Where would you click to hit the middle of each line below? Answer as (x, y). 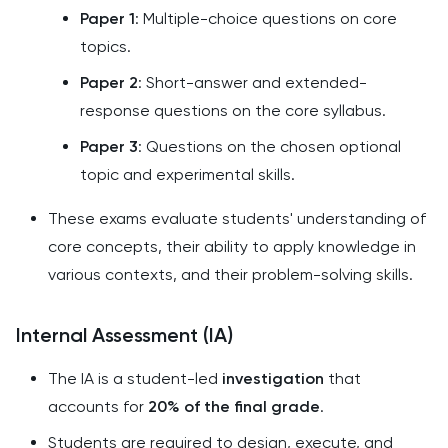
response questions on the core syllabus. (233, 110)
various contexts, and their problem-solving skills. (230, 274)
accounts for (98, 406)
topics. (105, 46)
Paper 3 (109, 146)
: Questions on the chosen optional (269, 146)
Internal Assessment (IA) (124, 335)
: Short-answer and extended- (252, 82)
